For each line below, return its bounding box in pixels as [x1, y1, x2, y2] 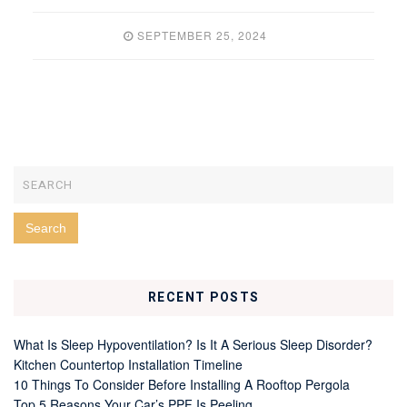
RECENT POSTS [147, 288, 260, 308]
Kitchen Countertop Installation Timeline [14, 355, 243, 374]
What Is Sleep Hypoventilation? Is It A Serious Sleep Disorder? [14, 335, 372, 354]
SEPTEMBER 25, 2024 [136, 26, 267, 43]
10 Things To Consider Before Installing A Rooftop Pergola [14, 375, 350, 394]
